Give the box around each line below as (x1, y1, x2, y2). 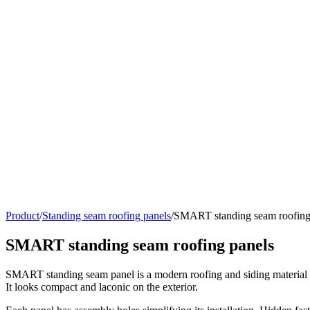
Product (6, 210, 39, 221)
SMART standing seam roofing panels (6, 235, 274, 254)
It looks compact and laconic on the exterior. (6, 280, 198, 293)
